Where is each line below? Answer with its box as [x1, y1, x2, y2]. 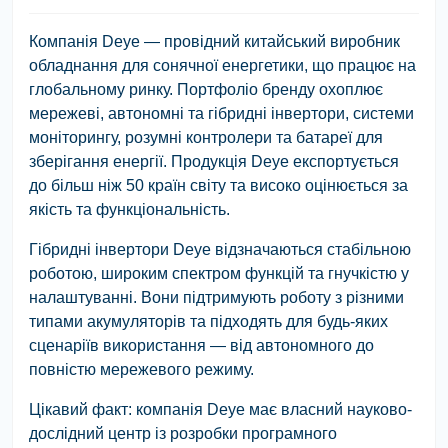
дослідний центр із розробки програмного [29, 424, 337, 442]
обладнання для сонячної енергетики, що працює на [29, 56, 416, 74]
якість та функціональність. [29, 200, 230, 218]
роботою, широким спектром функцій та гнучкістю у [29, 264, 409, 282]
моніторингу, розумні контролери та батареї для [29, 128, 383, 146]
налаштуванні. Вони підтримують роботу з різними [29, 288, 404, 306]
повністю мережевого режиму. [29, 360, 254, 378]
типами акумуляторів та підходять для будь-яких [29, 312, 388, 330]
